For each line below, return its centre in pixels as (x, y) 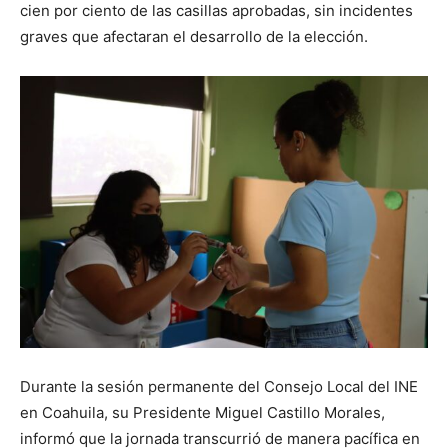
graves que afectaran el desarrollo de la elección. (194, 36)
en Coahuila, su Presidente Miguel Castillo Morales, (202, 412)
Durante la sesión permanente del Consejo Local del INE (219, 386)
